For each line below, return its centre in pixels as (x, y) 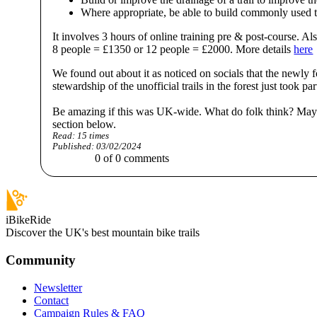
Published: (74, 147)
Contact (51, 300)
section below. (85, 125)
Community (41, 260)
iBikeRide (28, 220)
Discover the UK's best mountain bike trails (103, 233)
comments (145, 158)
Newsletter (58, 287)
